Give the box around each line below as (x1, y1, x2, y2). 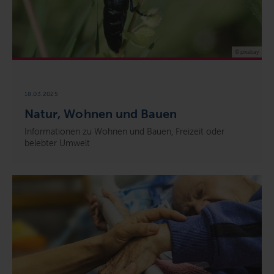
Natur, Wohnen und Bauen (24, 106, 177, 120)
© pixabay (235, 48, 259, 55)
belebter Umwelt (24, 138, 90, 149)
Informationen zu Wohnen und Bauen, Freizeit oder (24, 126, 224, 137)
